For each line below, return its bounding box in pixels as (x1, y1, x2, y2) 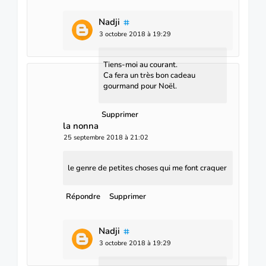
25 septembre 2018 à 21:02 (64, 133, 148, 142)
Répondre (66, 191, 100, 202)
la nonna (63, 120, 99, 132)
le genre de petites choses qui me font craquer (68, 163, 227, 174)
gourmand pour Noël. (103, 81, 177, 92)
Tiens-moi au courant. (103, 59, 178, 71)
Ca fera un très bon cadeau (103, 70, 195, 81)
